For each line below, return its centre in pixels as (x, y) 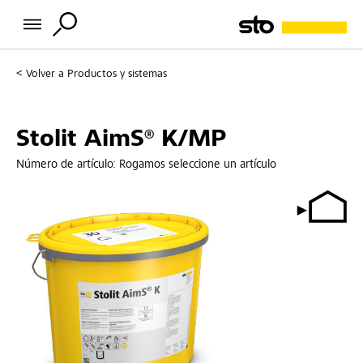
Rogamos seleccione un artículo (198, 164)
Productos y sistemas (117, 75)
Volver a (45, 75)
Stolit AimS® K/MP (121, 140)
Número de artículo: (68, 164)
